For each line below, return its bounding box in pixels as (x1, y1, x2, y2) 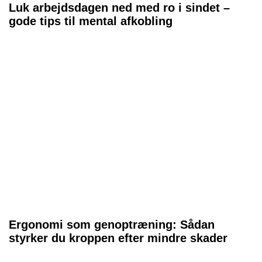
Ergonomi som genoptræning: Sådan (9, 218, 215, 231)
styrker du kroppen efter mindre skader (9, 231, 227, 244)
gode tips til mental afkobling (9, 14, 173, 27)
